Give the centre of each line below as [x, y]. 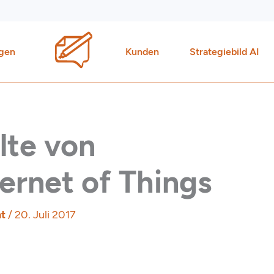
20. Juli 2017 [45, 215]
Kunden [143, 52]
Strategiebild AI [225, 52]
